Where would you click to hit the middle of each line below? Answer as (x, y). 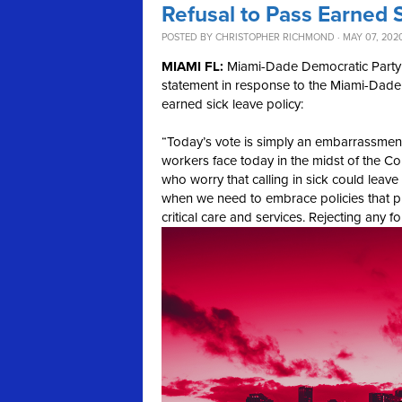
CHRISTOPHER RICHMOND (275, 37)
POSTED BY (188, 37)
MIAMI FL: (192, 66)
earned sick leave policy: (232, 104)
